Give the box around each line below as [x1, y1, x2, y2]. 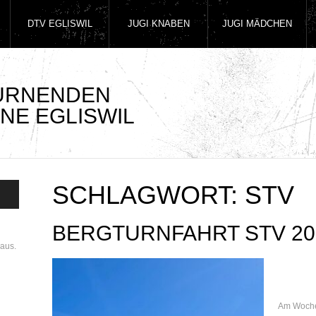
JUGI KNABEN [127, 18, 190, 29]
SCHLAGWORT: [51, 181, 245, 209]
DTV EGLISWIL [27, 18, 92, 29]
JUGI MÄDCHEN [222, 18, 292, 29]
